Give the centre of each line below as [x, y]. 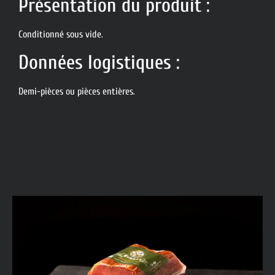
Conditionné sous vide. [61, 35]
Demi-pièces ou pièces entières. [77, 91]
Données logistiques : [99, 62]
